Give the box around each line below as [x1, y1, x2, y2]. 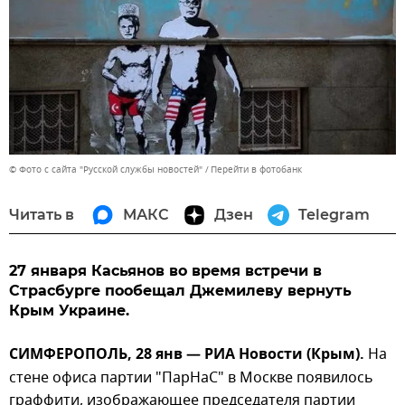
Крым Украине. [9, 301, 129, 319]
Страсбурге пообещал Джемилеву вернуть [9, 281, 352, 299]
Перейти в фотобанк [211, 162, 302, 176]
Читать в [9, 205, 74, 223]
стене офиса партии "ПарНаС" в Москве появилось [9, 366, 373, 389]
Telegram [298, 205, 370, 223]
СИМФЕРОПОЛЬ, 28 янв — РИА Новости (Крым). [9, 343, 368, 367]
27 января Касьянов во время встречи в [9, 261, 322, 279]
